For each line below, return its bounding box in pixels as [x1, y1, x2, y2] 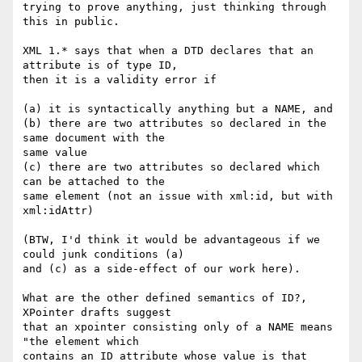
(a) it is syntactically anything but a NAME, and [23, 103, 333, 116]
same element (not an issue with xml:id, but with [23, 190, 333, 203]
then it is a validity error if [23, 74, 217, 86]
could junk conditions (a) [23, 248, 191, 261]
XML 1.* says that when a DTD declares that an [23, 44, 314, 57]
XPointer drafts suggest [23, 306, 178, 319]
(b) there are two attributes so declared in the [23, 117, 326, 130]
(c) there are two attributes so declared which [23, 161, 320, 174]
